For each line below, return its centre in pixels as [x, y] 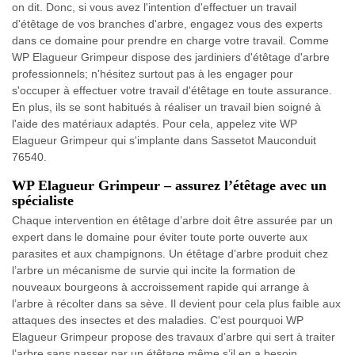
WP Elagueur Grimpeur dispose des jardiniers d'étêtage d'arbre [171, 57]
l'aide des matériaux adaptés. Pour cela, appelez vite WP [155, 124]
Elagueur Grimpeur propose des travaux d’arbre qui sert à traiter [174, 337]
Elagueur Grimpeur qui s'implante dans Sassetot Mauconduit [164, 141]
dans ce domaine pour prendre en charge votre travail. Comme [170, 41]
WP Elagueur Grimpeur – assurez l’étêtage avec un [169, 186]
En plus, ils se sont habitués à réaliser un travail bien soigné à [166, 107]
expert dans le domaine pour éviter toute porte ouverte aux [160, 237]
